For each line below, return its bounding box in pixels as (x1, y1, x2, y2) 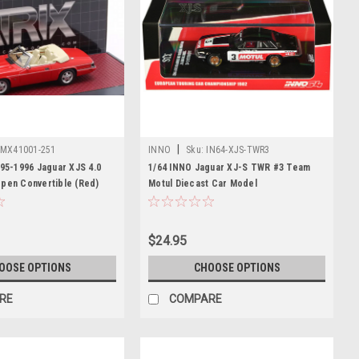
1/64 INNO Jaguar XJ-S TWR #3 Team (148, 162, 311, 173)
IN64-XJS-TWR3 (206, 144, 270, 155)
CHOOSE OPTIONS (193, 261, 280, 274)
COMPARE (169, 292, 222, 305)
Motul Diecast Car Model (148, 178, 257, 189)
